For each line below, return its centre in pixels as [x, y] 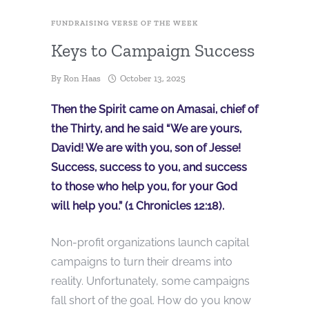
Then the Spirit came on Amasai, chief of [154, 110]
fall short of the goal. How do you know [151, 301]
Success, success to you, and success [149, 168]
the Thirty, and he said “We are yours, [146, 129]
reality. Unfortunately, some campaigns [150, 281]
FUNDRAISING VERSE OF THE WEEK [124, 23]
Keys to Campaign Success [153, 51]
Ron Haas [82, 79]
